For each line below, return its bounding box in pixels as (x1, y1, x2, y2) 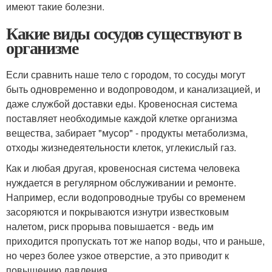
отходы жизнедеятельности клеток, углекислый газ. (6, 140, 236, 154)
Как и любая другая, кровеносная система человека (6, 160, 240, 175)
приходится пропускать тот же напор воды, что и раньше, (6, 233, 265, 248)
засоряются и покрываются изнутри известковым (6, 204, 229, 219)
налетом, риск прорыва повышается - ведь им (6, 219, 214, 233)
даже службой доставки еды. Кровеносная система (6, 96, 237, 110)
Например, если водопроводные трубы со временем (6, 189, 245, 204)
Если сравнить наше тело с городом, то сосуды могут (6, 67, 245, 81)
